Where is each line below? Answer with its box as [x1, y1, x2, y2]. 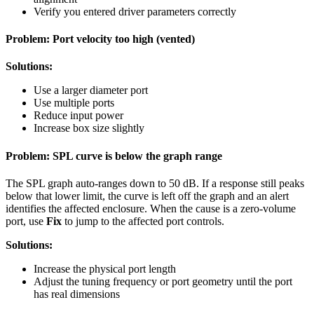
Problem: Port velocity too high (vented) [6, 32, 195, 45]
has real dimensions [34, 287, 120, 300]
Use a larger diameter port [34, 84, 148, 97]
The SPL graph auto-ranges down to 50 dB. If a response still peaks [6, 177, 304, 189]
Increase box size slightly [34, 122, 144, 135]
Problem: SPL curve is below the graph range [6, 149, 222, 162]
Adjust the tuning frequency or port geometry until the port [34, 275, 292, 287]
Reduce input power [34, 109, 123, 122]
